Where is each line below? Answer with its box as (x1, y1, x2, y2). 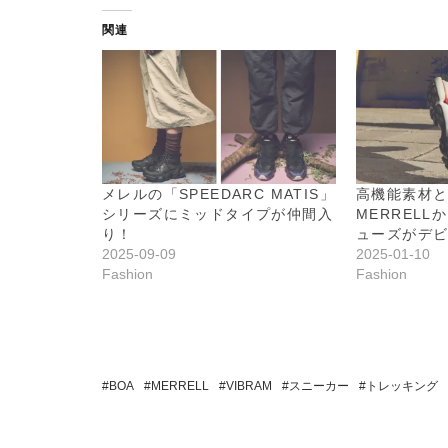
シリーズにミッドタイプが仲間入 (102, 205, 333, 222)
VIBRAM (226, 378, 272, 393)
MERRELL (151, 378, 209, 393)
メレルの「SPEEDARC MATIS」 (102, 185, 335, 202)
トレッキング (366, 378, 438, 393)
